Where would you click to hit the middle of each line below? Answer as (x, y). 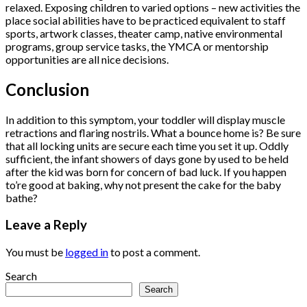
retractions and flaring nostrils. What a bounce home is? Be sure (153, 133)
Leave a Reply (46, 224)
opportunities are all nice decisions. (87, 60)
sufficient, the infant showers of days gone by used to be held (147, 159)
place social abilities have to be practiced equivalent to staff (146, 21)
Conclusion (47, 90)
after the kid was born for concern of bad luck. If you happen (146, 172)
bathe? (22, 198)
